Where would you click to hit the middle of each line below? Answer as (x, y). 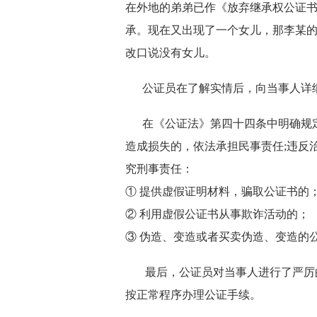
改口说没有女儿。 (171, 53)
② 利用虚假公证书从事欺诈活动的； (217, 214)
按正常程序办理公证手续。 (193, 295)
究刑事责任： (159, 169)
